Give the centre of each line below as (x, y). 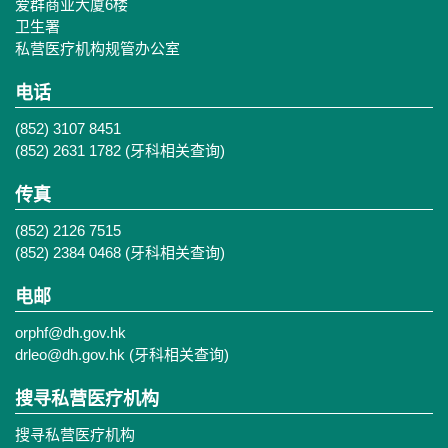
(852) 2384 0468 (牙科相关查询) (120, 252)
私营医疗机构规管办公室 (97, 48)
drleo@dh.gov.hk (70, 354)
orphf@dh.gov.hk (70, 332)
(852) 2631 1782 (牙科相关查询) (120, 150)
